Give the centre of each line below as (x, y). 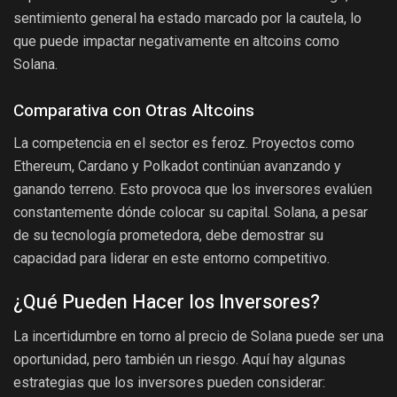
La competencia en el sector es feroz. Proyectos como (184, 143)
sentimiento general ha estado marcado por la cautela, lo (187, 18)
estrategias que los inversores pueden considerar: (169, 383)
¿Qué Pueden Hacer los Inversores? (167, 303)
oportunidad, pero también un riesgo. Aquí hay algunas (179, 360)
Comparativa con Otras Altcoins (134, 111)
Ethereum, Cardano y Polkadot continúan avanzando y (177, 166)
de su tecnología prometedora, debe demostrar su (168, 235)
